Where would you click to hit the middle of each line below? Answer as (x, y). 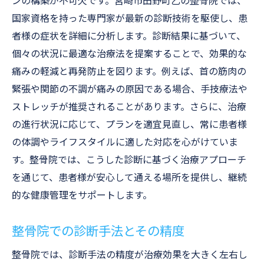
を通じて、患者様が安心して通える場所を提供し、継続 (129, 178)
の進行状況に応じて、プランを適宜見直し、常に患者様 (129, 125)
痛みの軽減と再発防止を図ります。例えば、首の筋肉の (129, 72)
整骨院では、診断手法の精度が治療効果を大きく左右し (130, 255)
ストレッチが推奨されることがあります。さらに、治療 (129, 107)
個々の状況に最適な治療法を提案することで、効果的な (129, 54)
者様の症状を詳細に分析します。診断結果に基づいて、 (129, 36)
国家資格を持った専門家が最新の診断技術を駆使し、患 (130, 19)
